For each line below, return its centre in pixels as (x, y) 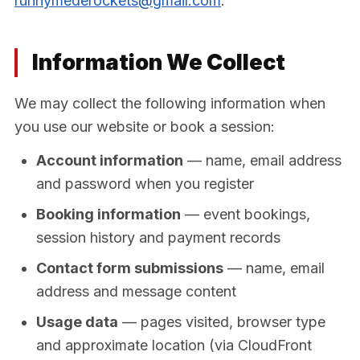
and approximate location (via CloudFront (174, 345)
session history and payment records (158, 237)
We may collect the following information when (170, 103)
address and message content (136, 291)
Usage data (77, 322)
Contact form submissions (130, 268)
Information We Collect (159, 62)
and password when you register (145, 184)
